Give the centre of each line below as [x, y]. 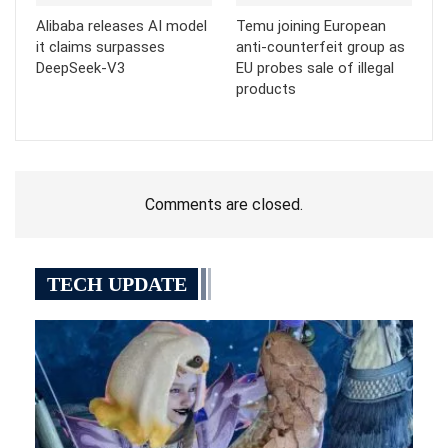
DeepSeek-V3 [80, 68]
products [266, 89]
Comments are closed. [224, 205]
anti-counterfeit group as [320, 47]
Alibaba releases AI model [121, 26]
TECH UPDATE [117, 284]
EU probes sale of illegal [315, 68]
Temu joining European [311, 26]
